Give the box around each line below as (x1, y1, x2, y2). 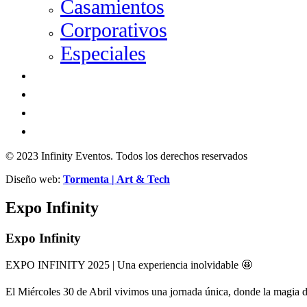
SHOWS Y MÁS (33, 64, 127, 84)
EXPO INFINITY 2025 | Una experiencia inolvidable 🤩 (5, 259, 252, 271)
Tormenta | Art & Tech (63, 173, 170, 185)
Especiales (60, 41, 146, 64)
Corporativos (60, 18, 167, 41)
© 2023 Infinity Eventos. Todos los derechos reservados (5, 149, 247, 162)
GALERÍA (33, 83, 93, 102)
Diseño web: (5, 173, 63, 185)
